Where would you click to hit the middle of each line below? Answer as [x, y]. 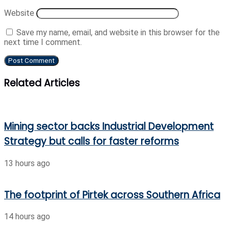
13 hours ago [27, 163]
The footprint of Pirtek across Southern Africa [112, 195]
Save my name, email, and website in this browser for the [118, 33]
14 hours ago [27, 217]
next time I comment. [43, 42]
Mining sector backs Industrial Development [109, 127]
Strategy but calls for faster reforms [91, 142]
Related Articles [42, 83]
